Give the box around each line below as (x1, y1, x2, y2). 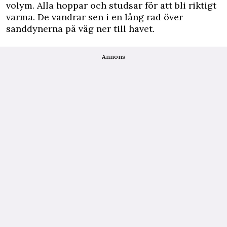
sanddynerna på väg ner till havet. (6, 22, 155, 34)
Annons (102, 52, 125, 60)
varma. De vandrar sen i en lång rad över (6, 11, 183, 23)
